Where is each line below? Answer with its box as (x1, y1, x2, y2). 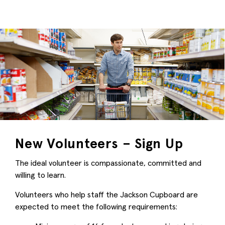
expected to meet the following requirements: (15, 201, 177, 211)
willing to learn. (15, 169, 66, 180)
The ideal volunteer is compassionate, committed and (15, 157, 201, 168)
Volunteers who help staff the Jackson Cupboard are (15, 189, 198, 199)
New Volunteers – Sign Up (15, 134, 183, 152)
